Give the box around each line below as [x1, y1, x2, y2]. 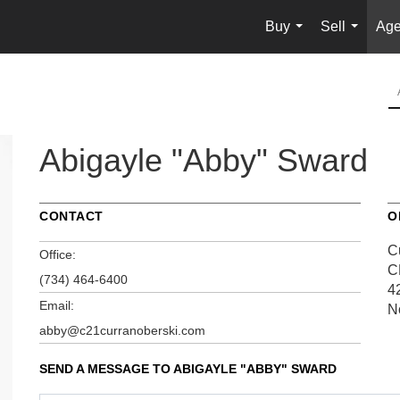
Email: [39, 297, 74, 312]
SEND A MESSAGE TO [39, 361, 173, 376]
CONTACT [39, 208, 104, 223]
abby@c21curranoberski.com [39, 322, 205, 337]
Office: [39, 246, 76, 262]
